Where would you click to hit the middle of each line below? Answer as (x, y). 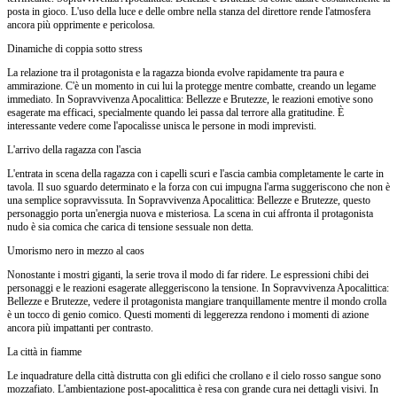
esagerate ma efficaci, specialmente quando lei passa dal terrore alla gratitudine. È (175, 112)
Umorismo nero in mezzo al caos (76, 250)
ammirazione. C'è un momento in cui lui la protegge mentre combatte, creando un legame (191, 86)
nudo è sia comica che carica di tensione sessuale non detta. (130, 226)
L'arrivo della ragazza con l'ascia (74, 149)
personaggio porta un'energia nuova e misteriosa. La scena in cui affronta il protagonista (190, 213)
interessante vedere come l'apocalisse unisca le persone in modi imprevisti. (162, 125)
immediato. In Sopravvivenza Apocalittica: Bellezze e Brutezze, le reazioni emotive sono (190, 99)
